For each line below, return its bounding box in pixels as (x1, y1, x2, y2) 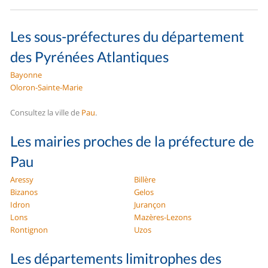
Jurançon (134, 199, 166, 211)
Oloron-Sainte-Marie (10, 82, 83, 93)
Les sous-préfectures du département (10, 28, 245, 45)
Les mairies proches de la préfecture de (10, 132, 255, 150)
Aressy (10, 174, 34, 185)
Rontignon (10, 224, 48, 236)
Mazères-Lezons (134, 212, 191, 223)
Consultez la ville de (10, 107, 82, 118)
